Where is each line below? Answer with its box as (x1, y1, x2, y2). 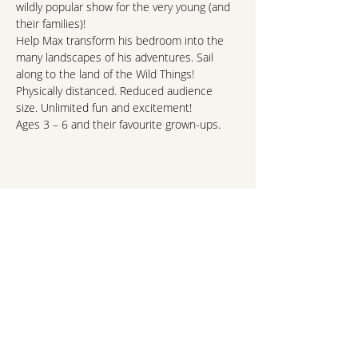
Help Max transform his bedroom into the (16, 33, 227, 48)
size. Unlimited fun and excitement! (16, 100, 192, 115)
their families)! (16, 16, 86, 31)
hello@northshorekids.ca (23, 288, 233, 307)
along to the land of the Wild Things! (16, 66, 194, 82)
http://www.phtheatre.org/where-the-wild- (16, 133, 225, 149)
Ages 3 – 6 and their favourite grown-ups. (16, 117, 221, 132)
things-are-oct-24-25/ (16, 150, 124, 165)
